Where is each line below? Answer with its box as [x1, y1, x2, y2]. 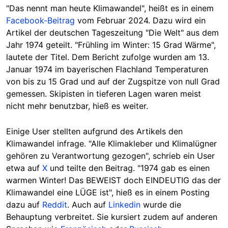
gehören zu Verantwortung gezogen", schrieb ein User [6, 151, 215, 161]
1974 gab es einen [140, 163, 210, 173]
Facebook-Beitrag [6, 15, 75, 25]
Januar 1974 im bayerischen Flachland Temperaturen [6, 64, 208, 74]
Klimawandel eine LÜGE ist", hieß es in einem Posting [6, 187, 210, 197]
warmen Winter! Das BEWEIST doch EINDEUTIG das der [6, 175, 221, 185]
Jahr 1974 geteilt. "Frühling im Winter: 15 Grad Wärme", [6, 40, 216, 50]
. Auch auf [67, 199, 108, 210]
